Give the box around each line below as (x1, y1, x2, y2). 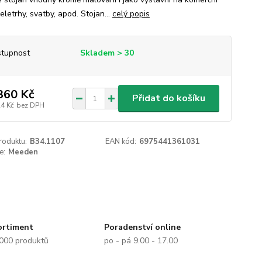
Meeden (8, 147, 38, 157)
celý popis (112, 8, 150, 19)
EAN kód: (105, 136, 137, 147)
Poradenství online (104, 222, 181, 233)
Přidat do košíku (132, 92, 205, 105)
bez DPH (16, 100, 44, 110)
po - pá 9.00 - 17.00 (104, 235, 178, 246)
